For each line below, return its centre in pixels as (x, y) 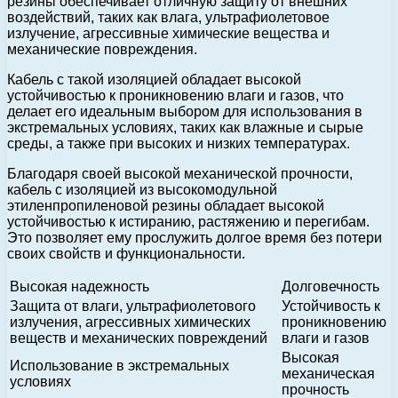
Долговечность (330, 286)
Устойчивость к (331, 306)
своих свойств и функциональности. (126, 253)
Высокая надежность (80, 286)
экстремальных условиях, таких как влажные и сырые (185, 127)
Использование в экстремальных (119, 365)
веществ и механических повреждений (139, 338)
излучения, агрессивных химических (130, 322)
